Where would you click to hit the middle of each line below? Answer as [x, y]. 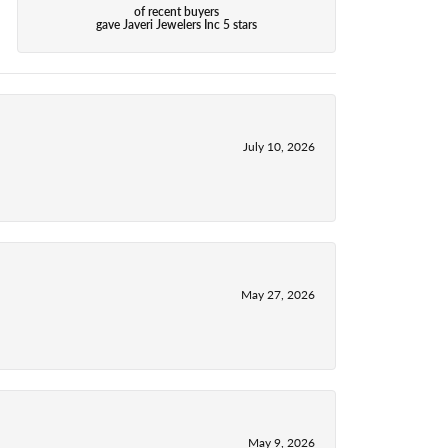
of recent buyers [177, 12]
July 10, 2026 [279, 146]
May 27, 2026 [278, 294]
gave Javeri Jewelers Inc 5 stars [177, 25]
